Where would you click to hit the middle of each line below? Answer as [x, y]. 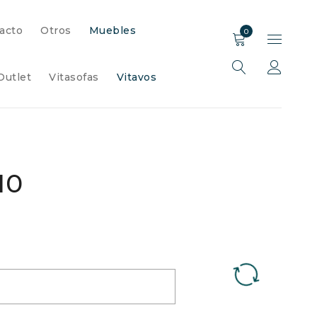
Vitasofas [74, 77]
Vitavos [136, 77]
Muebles [112, 30]
